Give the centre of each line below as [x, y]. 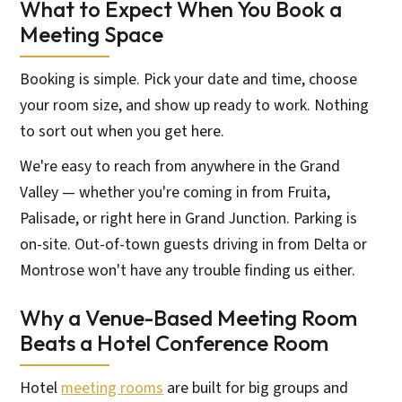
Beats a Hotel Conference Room [175, 342]
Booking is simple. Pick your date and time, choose [189, 79]
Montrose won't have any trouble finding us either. [188, 270]
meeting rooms [113, 388]
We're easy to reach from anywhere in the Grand [180, 166]
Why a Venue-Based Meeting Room [189, 317]
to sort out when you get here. [122, 131]
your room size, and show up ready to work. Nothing [195, 105]
